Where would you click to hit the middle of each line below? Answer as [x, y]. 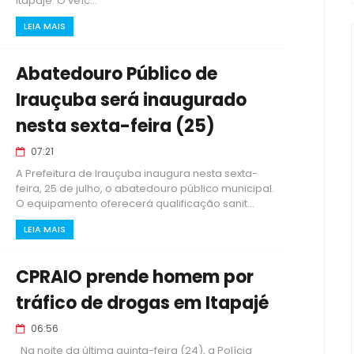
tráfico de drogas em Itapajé [142, 303]
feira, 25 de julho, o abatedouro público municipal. [145, 188]
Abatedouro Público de [117, 74]
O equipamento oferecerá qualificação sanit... [135, 203]
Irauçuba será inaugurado [131, 100]
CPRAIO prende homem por [135, 277]
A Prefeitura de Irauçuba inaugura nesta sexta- [137, 173]
